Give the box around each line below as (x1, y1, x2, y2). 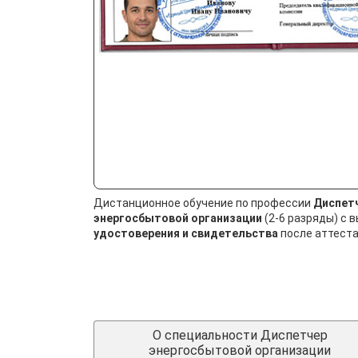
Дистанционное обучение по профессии (93, 196, 313, 209)
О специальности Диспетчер (152, 328, 328, 343)
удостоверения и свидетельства (93, 226, 278, 240)
